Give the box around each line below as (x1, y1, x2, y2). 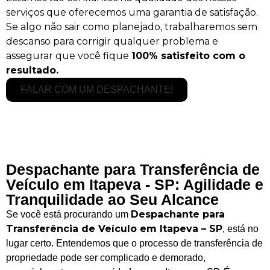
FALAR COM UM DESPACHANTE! (20, 84, 173, 95)
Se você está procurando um (6, 209, 131, 219)
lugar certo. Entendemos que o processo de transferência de (6, 237, 263, 248)
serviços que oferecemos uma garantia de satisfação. (6, 6, 258, 18)
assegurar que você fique (6, 49, 131, 61)
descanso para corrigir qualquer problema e (6, 35, 218, 47)
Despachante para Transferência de (6, 160, 260, 178)
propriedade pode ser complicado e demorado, (6, 252, 206, 263)
